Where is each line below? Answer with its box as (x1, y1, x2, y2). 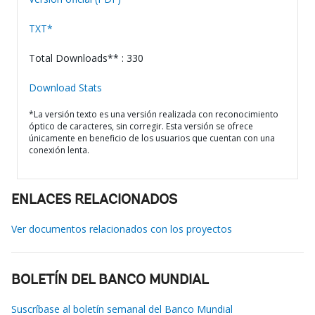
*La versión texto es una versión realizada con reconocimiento (29, 108, 278, 120)
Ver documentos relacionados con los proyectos (11, 222, 232, 236)
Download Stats (29, 81, 102, 94)
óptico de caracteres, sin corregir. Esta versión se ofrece (29, 120, 253, 132)
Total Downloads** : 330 (29, 51, 143, 65)
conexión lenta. (29, 144, 89, 156)
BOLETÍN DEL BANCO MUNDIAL (11, 274, 209, 288)
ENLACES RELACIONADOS (11, 193, 177, 207)
